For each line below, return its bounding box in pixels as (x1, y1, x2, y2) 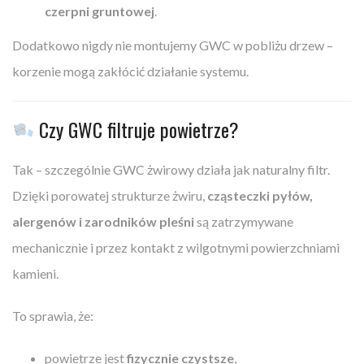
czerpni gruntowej (45, 2, 154, 19)
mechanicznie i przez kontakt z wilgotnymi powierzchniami (12, 239, 340, 255)
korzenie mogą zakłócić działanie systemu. (12, 63, 249, 79)
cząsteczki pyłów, (207, 187, 313, 203)
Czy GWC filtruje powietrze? (34, 114, 240, 144)
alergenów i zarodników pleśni (12, 213, 194, 229)
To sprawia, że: (12, 307, 93, 323)
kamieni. (12, 265, 58, 281)
